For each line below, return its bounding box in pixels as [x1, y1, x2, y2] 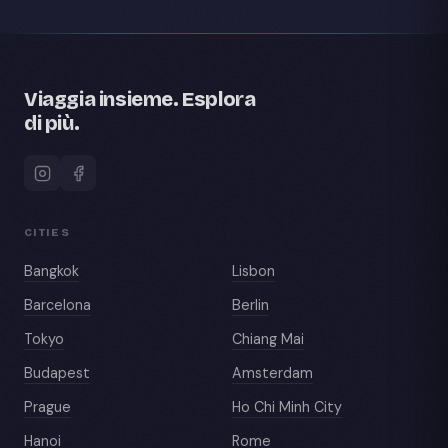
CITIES [24, 226, 70, 240]
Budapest [24, 363, 90, 382]
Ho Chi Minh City [232, 397, 342, 416]
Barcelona [24, 295, 91, 314]
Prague [24, 397, 71, 416]
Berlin [232, 295, 269, 314]
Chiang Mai [232, 329, 304, 348]
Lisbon [232, 261, 275, 280]
